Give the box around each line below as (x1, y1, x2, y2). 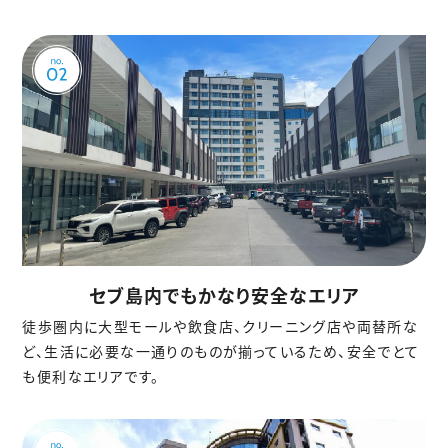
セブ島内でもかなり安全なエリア (88, 281, 360, 308)
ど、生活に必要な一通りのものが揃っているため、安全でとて (22, 340, 420, 361)
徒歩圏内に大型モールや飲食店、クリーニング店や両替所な (22, 315, 419, 336)
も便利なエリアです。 (22, 365, 160, 386)
